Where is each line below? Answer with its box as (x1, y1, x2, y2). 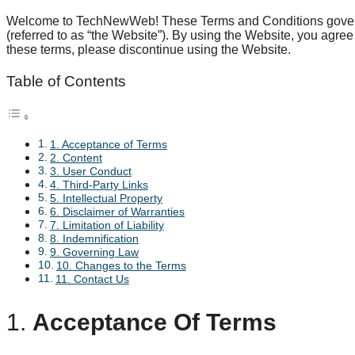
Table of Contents (6, 72, 126, 90)
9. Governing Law (49, 245, 139, 258)
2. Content (49, 151, 102, 164)
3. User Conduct (49, 164, 132, 177)
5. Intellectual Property (49, 191, 162, 204)
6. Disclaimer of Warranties (49, 204, 185, 218)
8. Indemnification (49, 231, 139, 245)
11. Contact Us (55, 272, 129, 285)
